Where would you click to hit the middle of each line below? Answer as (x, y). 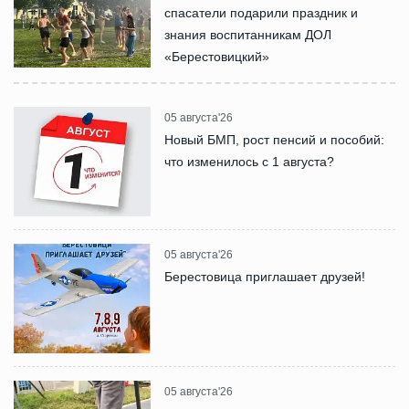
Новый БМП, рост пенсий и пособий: (274, 139)
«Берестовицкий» (217, 56)
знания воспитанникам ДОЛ (248, 34)
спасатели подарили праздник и (261, 12)
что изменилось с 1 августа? (249, 161)
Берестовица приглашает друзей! (265, 276)
